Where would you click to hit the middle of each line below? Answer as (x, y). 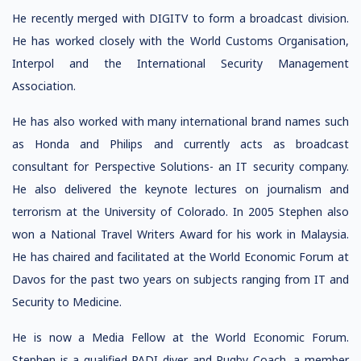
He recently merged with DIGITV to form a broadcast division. (180, 18)
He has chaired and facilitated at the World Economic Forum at (180, 257)
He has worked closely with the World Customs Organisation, (180, 41)
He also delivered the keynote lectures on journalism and (180, 189)
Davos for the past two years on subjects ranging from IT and (180, 279)
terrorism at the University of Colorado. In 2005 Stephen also (180, 212)
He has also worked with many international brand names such (180, 121)
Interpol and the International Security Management (180, 63)
